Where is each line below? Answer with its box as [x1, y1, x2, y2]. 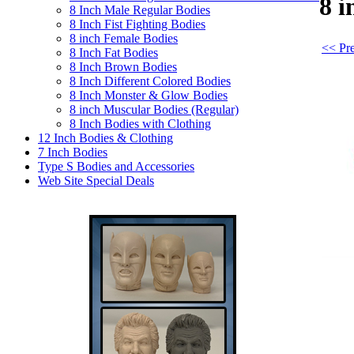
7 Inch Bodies [38, 145, 107, 159]
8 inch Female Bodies [70, 32, 178, 45]
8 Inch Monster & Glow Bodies [70, 88, 228, 102]
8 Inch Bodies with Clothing [70, 117, 211, 130]
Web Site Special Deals [38, 174, 154, 187]
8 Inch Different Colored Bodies [70, 74, 231, 88]
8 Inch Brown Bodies [70, 60, 177, 73]
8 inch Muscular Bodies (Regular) [70, 103, 239, 116]
